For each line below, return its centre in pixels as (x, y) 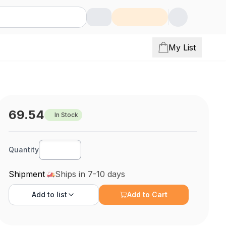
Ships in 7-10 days (90, 174)
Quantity (24, 150)
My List (182, 47)
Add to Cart (148, 194)
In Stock (67, 115)
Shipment (27, 174)
